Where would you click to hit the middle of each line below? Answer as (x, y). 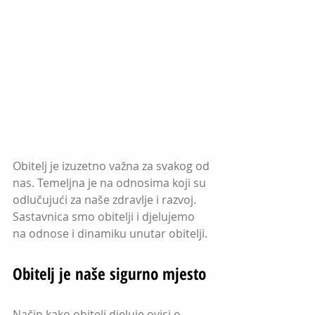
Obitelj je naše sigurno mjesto (109, 274)
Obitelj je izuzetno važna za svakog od (112, 166)
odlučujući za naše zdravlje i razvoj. (106, 200)
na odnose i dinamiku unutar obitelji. (110, 233)
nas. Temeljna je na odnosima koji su (111, 183)
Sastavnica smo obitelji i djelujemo (105, 217)
